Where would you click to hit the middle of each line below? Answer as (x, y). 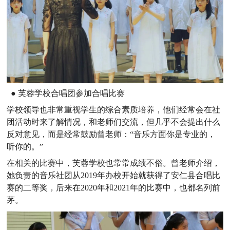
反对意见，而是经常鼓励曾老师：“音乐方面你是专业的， (111, 134)
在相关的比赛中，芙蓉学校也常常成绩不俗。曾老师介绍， (114, 163)
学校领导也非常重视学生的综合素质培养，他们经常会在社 (114, 109)
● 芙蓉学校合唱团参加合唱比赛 (66, 93)
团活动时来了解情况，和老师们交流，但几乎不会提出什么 (114, 122)
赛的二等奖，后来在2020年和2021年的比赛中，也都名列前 (114, 187)
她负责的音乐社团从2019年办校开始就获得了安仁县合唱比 (114, 175)
